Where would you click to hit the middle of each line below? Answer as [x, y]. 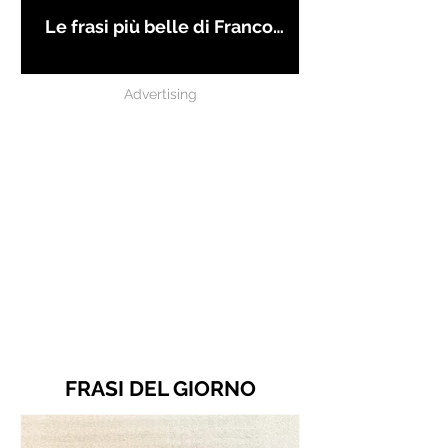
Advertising [160, 94]
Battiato [79, 48]
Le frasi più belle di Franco [159, 27]
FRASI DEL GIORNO [160, 389]
